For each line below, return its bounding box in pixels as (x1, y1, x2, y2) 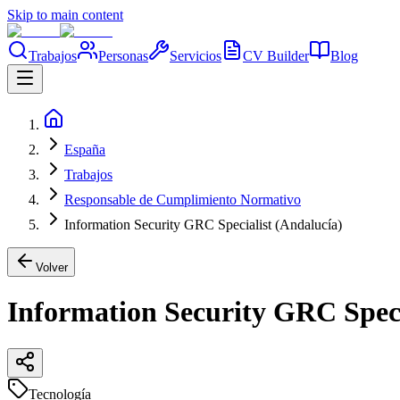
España (64, 142, 105, 157)
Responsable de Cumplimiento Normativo (64, 192, 301, 207)
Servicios (170, 48, 221, 63)
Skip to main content (7, 7, 123, 22)
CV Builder (243, 48, 309, 63)
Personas (98, 48, 148, 63)
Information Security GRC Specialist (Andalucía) (64, 217, 342, 232)
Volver (36, 261, 68, 274)
